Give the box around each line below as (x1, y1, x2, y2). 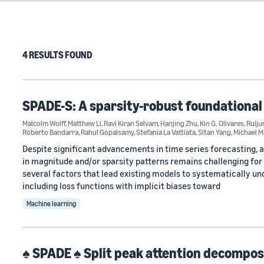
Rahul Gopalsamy (81, 127, 134, 137)
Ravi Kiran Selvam (104, 118, 158, 128)
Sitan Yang (198, 127, 231, 137)
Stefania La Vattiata (136, 127, 196, 137)
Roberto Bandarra (22, 127, 78, 137)
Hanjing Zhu (160, 118, 197, 128)
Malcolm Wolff (22, 118, 65, 128)
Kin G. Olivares (200, 118, 244, 128)
